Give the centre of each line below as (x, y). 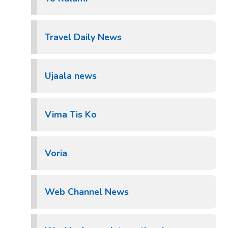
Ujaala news (71, 76)
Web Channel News (87, 192)
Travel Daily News (83, 37)
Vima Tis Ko (71, 115)
